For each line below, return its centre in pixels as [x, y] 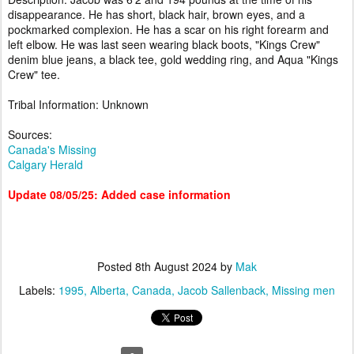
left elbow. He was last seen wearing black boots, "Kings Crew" [164, 45]
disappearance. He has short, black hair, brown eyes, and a [156, 15]
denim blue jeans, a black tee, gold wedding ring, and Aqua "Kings [173, 60]
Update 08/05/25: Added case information [119, 195]
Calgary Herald [45, 165]
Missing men [303, 290]
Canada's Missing [52, 150]
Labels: [39, 290]
